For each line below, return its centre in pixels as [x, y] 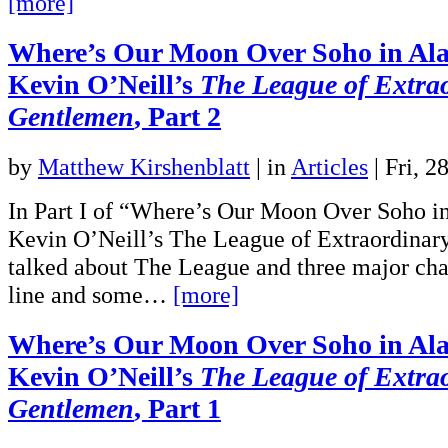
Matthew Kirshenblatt [144, 166]
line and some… [90, 294]
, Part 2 [177, 116]
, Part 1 [177, 408]
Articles [329, 166]
